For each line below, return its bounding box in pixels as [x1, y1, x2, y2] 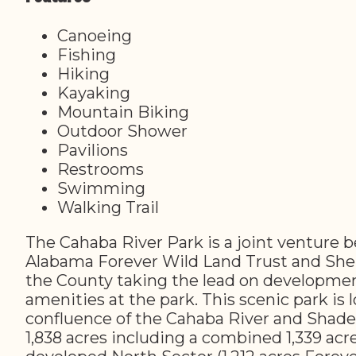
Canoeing [57, 25, 132, 45]
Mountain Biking [57, 102, 189, 122]
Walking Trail [57, 197, 159, 217]
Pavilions [57, 140, 128, 160]
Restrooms [57, 159, 144, 179]
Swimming [57, 178, 145, 198]
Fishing [57, 44, 116, 64]
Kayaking [57, 83, 130, 103]
